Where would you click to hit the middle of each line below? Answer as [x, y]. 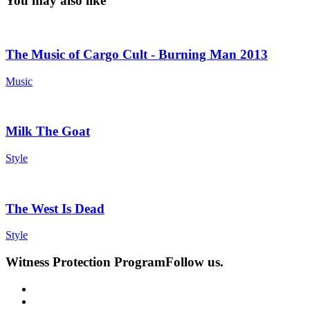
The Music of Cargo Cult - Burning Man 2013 [137, 54]
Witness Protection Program [85, 262]
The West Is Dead [55, 208]
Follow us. [194, 262]
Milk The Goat [48, 131]
